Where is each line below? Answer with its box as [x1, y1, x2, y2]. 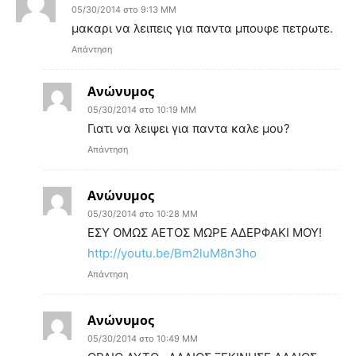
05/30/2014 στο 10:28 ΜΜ [87, 207, 198, 219]
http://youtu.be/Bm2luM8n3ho [87, 245, 257, 261]
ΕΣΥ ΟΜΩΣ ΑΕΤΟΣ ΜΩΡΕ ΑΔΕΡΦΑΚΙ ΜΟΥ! [87, 224, 322, 240]
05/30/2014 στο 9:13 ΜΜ [72, 3, 176, 15]
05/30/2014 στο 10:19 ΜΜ [87, 103, 196, 115]
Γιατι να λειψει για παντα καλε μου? [87, 120, 290, 136]
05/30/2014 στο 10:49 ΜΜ [87, 332, 198, 344]
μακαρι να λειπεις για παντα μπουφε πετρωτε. [72, 20, 333, 36]
